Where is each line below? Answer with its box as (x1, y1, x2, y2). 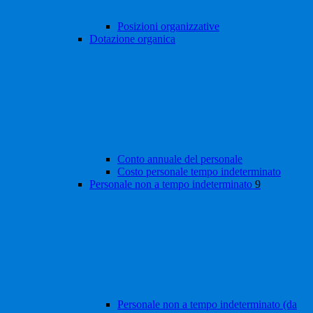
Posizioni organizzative (117, 20, 219, 33)
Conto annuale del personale (117, 153, 242, 166)
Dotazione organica (89, 33, 175, 45)
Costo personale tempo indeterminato (117, 166, 281, 178)
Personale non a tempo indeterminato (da (117, 298, 297, 311)
